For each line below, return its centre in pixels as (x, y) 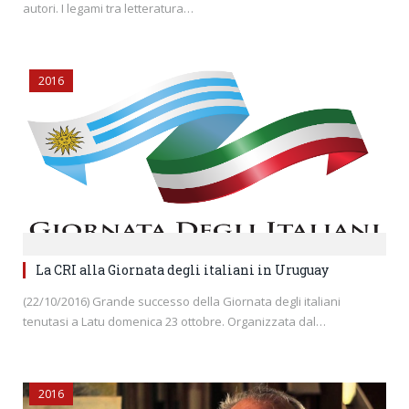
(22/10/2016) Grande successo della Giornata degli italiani (182, 301)
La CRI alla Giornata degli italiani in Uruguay (182, 269)
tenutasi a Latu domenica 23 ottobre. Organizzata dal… (174, 321)
